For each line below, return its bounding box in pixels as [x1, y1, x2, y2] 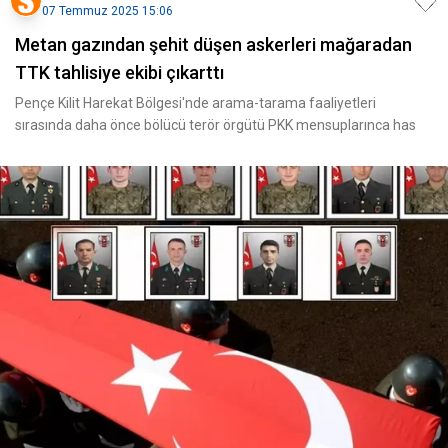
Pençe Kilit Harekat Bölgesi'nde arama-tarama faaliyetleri [15, 95, 376, 111]
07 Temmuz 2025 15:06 [42, 4, 173, 18]
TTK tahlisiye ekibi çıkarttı [15, 62, 224, 83]
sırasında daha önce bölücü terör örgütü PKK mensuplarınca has [15, 117, 416, 133]
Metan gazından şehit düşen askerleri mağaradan [15, 34, 412, 55]
